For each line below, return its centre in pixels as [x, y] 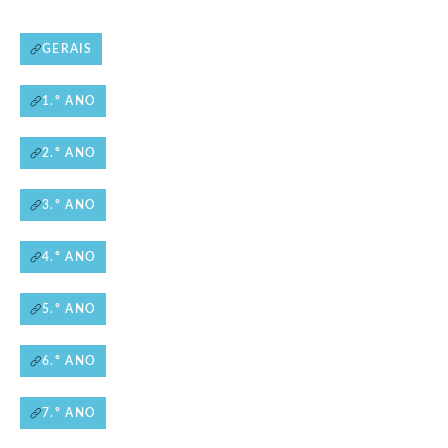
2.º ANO [69, 152]
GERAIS [67, 48]
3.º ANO [69, 204]
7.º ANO [69, 412]
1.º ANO [69, 100]
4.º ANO [69, 256]
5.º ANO [69, 308]
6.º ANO [69, 360]
